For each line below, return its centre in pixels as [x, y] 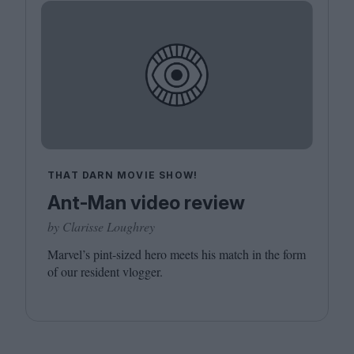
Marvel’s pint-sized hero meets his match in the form [177, 254]
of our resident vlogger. [105, 271]
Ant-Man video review [146, 202]
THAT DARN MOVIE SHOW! [123, 175]
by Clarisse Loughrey [101, 226]
